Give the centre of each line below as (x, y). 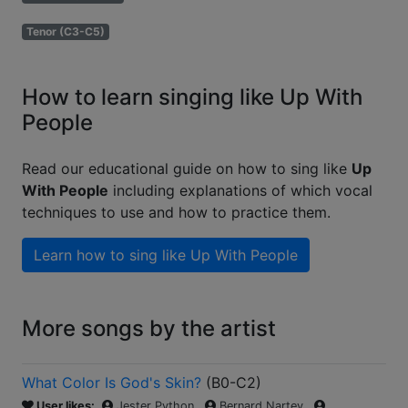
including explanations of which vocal (240, 191)
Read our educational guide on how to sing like (187, 169)
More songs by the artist (149, 329)
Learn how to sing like (112, 255)
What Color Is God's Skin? (112, 383)
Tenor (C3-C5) (65, 32)
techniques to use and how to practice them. (176, 213)
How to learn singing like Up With (192, 97)
